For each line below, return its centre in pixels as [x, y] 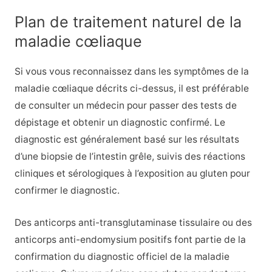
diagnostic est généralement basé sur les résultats [127, 139]
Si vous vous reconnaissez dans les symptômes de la [131, 71]
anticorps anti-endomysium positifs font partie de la [130, 239]
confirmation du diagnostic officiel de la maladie [122, 256]
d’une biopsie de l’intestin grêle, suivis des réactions [130, 156]
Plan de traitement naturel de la [128, 22]
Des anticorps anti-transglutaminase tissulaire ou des [133, 222]
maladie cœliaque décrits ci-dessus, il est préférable [131, 88]
